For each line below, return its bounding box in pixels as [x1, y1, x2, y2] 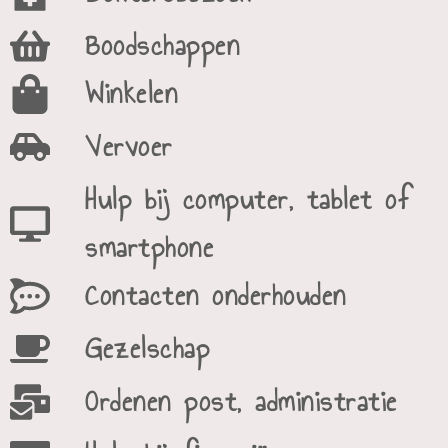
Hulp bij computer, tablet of [85, 178, 410, 221]
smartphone [85, 226, 214, 269]
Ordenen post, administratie [85, 380, 398, 423]
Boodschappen [85, 24, 240, 67]
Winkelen [85, 72, 178, 115]
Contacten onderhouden [85, 274, 347, 317]
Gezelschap [85, 327, 210, 370]
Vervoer [85, 125, 173, 168]
